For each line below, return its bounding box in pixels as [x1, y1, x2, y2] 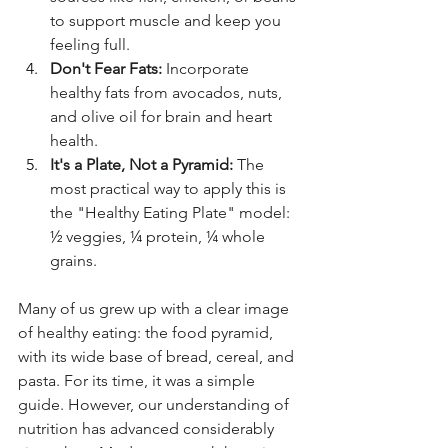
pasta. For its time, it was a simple [18, 371, 259, 391]
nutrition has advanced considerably [18, 419, 278, 439]
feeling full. [50, 35, 130, 55]
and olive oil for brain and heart [50, 107, 276, 127]
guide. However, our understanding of [18, 395, 293, 415]
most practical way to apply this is [50, 179, 290, 199]
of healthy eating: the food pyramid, [18, 323, 277, 343]
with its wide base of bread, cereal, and [18, 347, 298, 367]
